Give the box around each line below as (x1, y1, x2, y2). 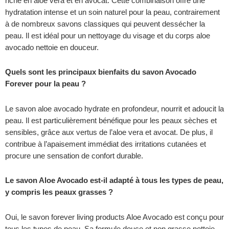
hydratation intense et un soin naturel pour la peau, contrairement (5, 8, 220, 16)
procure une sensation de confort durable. (5, 151, 143, 160)
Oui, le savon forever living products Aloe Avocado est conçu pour (5, 213, 224, 221)
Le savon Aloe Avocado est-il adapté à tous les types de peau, (5, 176, 223, 185)
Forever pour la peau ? (5, 80, 86, 88)
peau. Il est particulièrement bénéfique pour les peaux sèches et (5, 116, 217, 125)
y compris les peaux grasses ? (5, 188, 113, 197)
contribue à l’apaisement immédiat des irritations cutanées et (5, 140, 206, 148)
